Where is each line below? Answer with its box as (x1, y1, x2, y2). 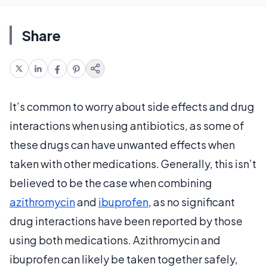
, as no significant (148, 194, 235, 209)
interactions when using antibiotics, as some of (10, 118, 244, 132)
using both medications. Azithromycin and (10, 232, 221, 247)
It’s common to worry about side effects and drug (10, 99, 254, 113)
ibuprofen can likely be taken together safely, (10, 252, 238, 266)
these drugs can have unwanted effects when (10, 137, 235, 151)
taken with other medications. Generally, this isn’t (10, 156, 256, 170)
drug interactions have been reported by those (10, 213, 243, 228)
